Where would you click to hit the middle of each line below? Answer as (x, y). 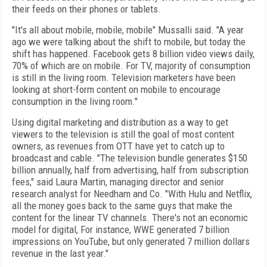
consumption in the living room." (75, 101)
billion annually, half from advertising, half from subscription (130, 170)
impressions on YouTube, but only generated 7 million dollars (131, 241)
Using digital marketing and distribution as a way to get (120, 122)
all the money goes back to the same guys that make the (122, 206)
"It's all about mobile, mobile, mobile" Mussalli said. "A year (128, 30)
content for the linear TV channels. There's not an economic (130, 218)
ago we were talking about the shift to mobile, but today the (129, 42)
